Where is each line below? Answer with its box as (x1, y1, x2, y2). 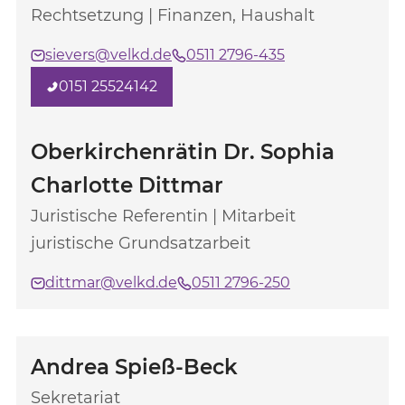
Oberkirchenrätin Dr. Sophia (31, 139, 334, 165)
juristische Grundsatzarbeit (31, 233, 250, 253)
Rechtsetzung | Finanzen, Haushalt (31, 5, 315, 25)
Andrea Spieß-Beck (31, 354, 238, 380)
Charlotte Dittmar (31, 173, 223, 198)
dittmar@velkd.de (45, 274, 177, 291)
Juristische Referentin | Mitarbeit (31, 206, 296, 226)
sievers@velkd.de (45, 46, 172, 63)
